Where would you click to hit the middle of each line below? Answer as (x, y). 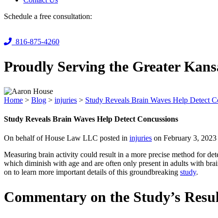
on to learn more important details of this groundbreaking (92, 172)
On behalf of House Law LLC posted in (67, 138)
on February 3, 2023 (184, 138)
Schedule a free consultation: (48, 16)
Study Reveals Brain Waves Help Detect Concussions (91, 119)
